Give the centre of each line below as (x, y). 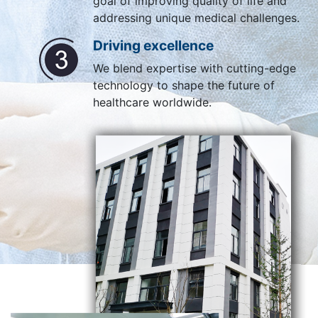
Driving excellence (153, 46)
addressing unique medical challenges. (196, 18)
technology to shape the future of (183, 86)
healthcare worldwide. (152, 103)
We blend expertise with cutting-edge (194, 68)
